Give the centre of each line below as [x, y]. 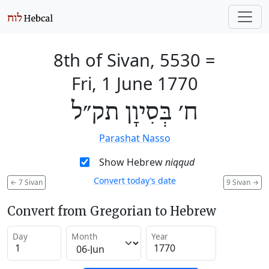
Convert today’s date [134, 180]
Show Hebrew [132, 162]
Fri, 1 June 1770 [134, 83]
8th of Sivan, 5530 [127, 60]
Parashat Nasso [134, 138]
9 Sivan [239, 182]
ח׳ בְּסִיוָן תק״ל [134, 113]
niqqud [180, 162]
